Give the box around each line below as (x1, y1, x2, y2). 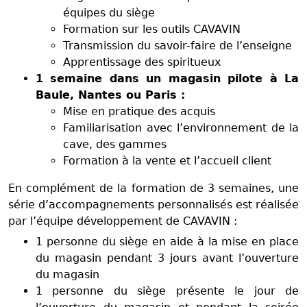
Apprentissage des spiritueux (63, 55, 228, 69)
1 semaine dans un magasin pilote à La (36, 71, 299, 85)
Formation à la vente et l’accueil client (63, 153, 271, 167)
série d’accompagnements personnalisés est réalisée (8, 197, 299, 211)
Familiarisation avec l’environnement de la (63, 121, 299, 134)
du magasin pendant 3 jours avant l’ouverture (36, 251, 299, 265)
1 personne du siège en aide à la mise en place (36, 234, 299, 248)
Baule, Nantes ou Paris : (36, 88, 185, 101)
